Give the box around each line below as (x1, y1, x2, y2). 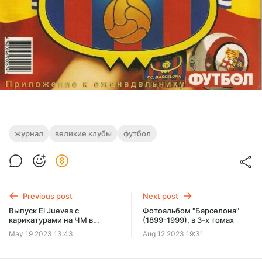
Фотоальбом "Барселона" (143, 206, 240, 216)
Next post (143, 191, 179, 201)
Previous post (23, 191, 73, 201)
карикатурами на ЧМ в (9, 215, 93, 225)
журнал (15, 128, 43, 138)
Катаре (9, 225, 36, 235)
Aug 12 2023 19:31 (143, 229, 204, 238)
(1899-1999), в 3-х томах (143, 215, 235, 225)
